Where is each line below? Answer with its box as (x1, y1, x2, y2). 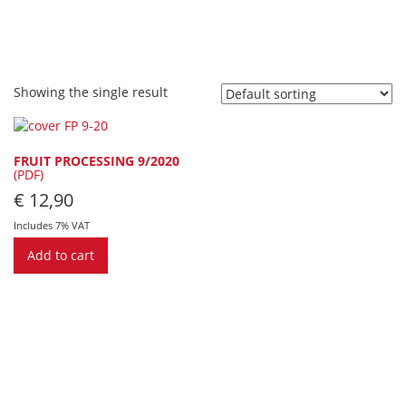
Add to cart (27, 246, 94, 264)
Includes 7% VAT (14, 217, 90, 232)
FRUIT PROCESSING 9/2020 (14, 152, 179, 169)
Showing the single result (14, 83, 168, 101)
